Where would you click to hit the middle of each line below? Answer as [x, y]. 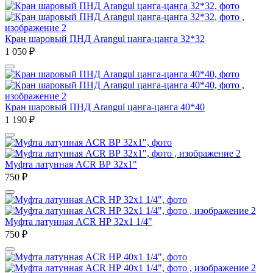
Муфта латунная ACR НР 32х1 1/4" [79, 221]
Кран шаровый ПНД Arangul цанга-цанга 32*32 [105, 38]
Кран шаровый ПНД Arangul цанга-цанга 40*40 [105, 107]
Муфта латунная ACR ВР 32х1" [71, 164]
